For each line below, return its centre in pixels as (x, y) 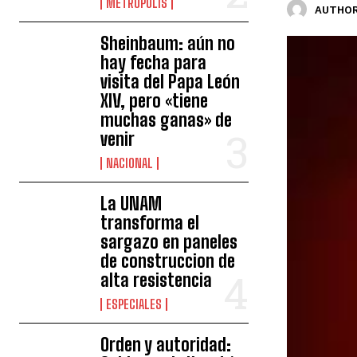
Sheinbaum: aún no (168, 43)
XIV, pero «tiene (155, 101)
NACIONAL (130, 163)
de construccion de (168, 261)
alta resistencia (157, 280)
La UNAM (131, 204)
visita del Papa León (171, 82)
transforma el (150, 223)
